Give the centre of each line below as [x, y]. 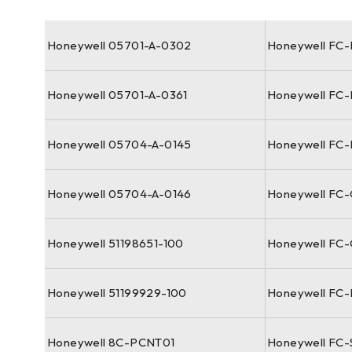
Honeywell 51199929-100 [117, 293]
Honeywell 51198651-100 [115, 243]
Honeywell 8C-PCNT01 [111, 342]
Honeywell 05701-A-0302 [119, 45]
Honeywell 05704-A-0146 [119, 194]
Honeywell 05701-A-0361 [117, 95]
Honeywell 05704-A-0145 [119, 144]
